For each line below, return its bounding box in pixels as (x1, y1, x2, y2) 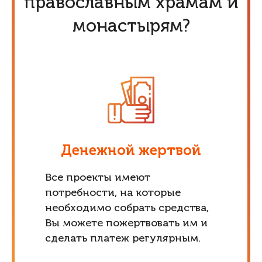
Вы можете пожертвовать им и (44, 218, 208, 229)
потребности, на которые (44, 188, 181, 198)
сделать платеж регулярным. (44, 233, 201, 244)
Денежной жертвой (61, 144, 201, 158)
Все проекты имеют (44, 173, 150, 183)
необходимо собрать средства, (44, 203, 209, 213)
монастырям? (72, 18, 190, 36)
